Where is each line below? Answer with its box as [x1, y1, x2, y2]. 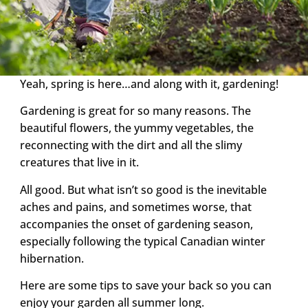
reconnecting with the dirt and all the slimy [19, 137, 242, 153]
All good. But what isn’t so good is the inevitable [19, 181, 267, 197]
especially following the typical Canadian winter [19, 233, 265, 249]
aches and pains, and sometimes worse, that [19, 199, 252, 214]
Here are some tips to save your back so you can [19, 278, 272, 294]
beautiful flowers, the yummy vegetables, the [19, 120, 254, 136]
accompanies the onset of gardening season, [19, 216, 253, 232]
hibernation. [19, 250, 84, 266]
